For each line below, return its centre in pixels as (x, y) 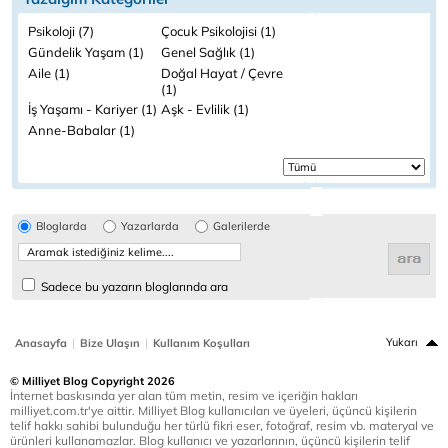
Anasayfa (41, 343)
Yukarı (402, 342)
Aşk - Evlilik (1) (205, 109)
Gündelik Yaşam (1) (86, 52)
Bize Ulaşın (110, 343)
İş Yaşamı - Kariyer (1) (92, 109)
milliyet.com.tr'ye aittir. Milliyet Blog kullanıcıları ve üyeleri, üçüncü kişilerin (213, 410)
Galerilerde (241, 226)
